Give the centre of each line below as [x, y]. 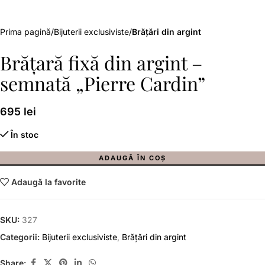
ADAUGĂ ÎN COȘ [132, 158]
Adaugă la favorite [49, 182]
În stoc [25, 134]
